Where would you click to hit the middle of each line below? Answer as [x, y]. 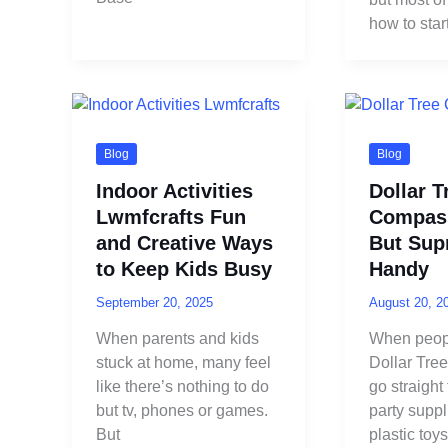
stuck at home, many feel [183, 363]
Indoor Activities [174, 190]
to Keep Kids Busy [184, 268]
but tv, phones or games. [182, 411]
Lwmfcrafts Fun [171, 216]
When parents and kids [177, 339]
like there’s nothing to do [182, 387]
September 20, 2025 [154, 302]
